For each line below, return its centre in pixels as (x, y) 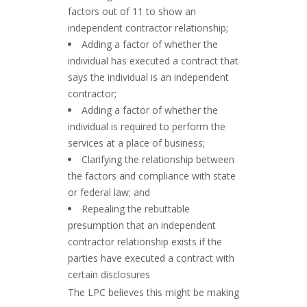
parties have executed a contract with (151, 258)
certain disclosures (109, 274)
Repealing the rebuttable (136, 209)
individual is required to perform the (147, 126)
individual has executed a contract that (153, 61)
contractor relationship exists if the (145, 242)
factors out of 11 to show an (132, 11)
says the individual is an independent (148, 77)
